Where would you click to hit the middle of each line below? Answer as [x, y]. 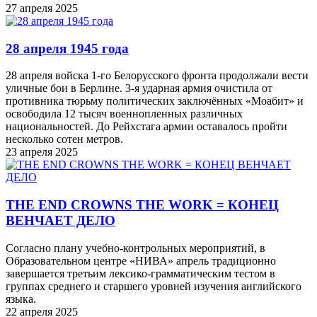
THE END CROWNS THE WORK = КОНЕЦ [142, 204]
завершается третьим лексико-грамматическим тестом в [140, 273]
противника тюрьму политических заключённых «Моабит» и [155, 101]
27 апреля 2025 [42, 8]
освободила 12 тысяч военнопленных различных [124, 114]
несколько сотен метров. [64, 139]
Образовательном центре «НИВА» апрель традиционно [141, 260]
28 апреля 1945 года [67, 48]
